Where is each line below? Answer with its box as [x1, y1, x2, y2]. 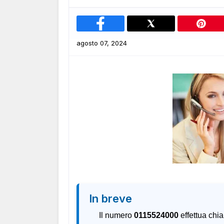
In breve [89, 192, 132, 205]
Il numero [99, 211, 134, 219]
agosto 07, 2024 [76, 39, 127, 47]
